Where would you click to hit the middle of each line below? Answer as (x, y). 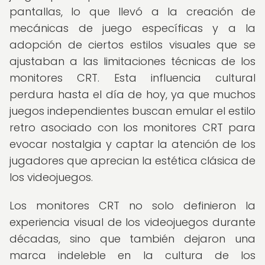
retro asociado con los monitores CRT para (132, 127)
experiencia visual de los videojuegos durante (132, 222)
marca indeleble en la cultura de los (132, 255)
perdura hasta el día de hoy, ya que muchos (132, 94)
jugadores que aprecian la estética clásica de (132, 161)
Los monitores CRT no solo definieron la (132, 206)
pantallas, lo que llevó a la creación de (132, 12)
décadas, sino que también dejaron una (132, 239)
